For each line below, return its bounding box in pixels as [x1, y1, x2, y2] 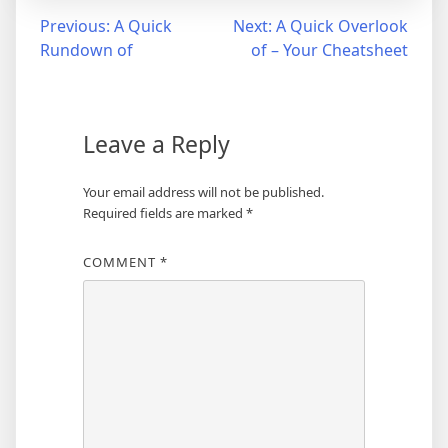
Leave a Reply [82, 128, 230, 160]
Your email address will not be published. [82, 183, 324, 201]
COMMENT [82, 253, 160, 271]
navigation [9, 50, 139, 83]
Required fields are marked [82, 204, 246, 222]
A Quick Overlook [276, 15, 408, 37]
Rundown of [40, 39, 133, 61]
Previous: [40, 15, 110, 37]
